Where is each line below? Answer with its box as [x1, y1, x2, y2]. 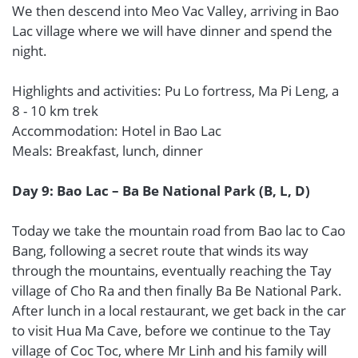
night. [12, 42, 47, 60]
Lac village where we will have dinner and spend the [12, 22, 332, 40]
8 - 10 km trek [12, 101, 98, 120]
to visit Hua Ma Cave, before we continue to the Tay [12, 321, 331, 340]
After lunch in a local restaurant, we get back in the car [12, 301, 346, 320]
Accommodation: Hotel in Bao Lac [12, 121, 221, 140]
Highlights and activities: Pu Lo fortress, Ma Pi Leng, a [12, 82, 339, 100]
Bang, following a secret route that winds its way [12, 241, 308, 260]
